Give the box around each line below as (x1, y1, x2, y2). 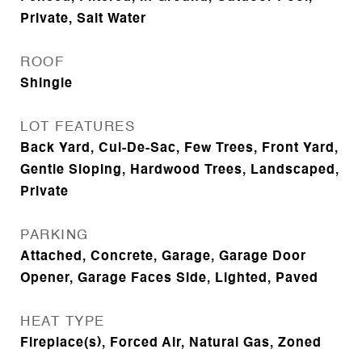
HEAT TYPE (20, 315, 105, 329)
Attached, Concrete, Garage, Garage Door (20, 250, 306, 263)
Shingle (20, 78, 73, 90)
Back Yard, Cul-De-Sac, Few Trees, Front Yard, (20, 142, 339, 155)
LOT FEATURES (20, 120, 135, 134)
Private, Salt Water (20, 13, 146, 26)
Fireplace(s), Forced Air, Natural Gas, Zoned (20, 337, 322, 350)
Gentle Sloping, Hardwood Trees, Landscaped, (20, 164, 339, 177)
